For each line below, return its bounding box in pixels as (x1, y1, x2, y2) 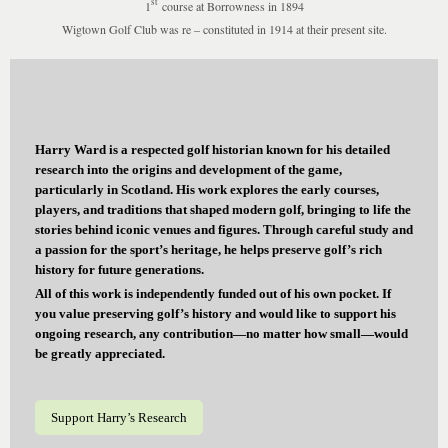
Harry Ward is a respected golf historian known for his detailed (35, 142, 390, 158)
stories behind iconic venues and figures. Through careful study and (35, 222, 413, 238)
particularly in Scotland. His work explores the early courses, (35, 182, 379, 198)
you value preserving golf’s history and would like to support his (35, 305, 396, 321)
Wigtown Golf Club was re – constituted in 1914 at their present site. (61, 21, 387, 37)
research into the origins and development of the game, (35, 162, 342, 178)
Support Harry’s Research (51, 409, 187, 425)
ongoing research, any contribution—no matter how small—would (35, 325, 408, 341)
